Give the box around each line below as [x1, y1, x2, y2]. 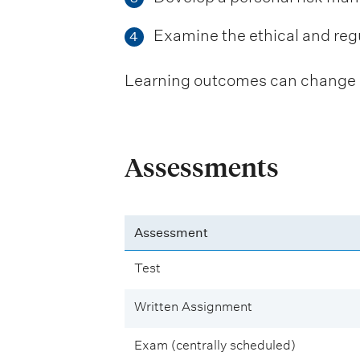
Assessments [124, 151, 279, 184]
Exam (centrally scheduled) [133, 337, 296, 354]
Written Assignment [133, 299, 252, 315]
